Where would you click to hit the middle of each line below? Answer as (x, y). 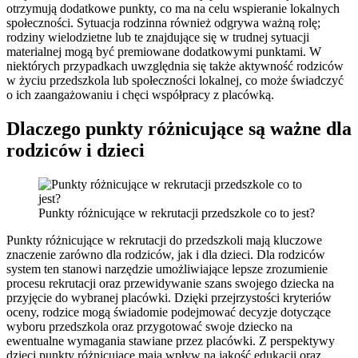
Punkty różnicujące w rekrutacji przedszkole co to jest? (177, 213)
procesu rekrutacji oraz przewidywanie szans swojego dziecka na (170, 283)
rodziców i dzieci (76, 150)
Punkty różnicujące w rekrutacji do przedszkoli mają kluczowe (164, 240)
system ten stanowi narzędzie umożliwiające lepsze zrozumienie (167, 268)
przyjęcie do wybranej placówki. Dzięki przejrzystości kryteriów (169, 297)
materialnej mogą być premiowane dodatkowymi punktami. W (164, 51)
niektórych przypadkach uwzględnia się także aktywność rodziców (175, 66)
